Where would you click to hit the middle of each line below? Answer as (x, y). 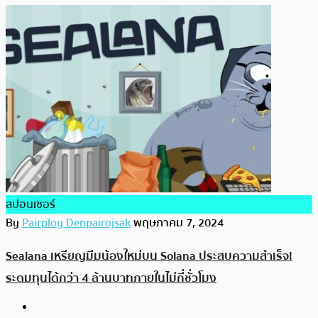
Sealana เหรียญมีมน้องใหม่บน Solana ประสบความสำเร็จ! (149, 256)
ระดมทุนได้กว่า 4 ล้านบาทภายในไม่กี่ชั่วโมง (111, 278)
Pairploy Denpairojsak (76, 223)
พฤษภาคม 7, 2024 (179, 223)
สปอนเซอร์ (31, 205)
